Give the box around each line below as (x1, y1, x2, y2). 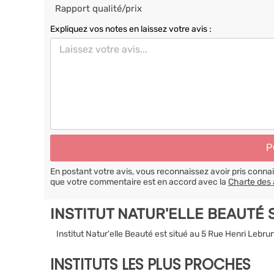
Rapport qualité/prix (55, 3, 142, 14)
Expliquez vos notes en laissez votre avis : (50, 24, 212, 34)
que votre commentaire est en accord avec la (50, 176, 228, 187)
